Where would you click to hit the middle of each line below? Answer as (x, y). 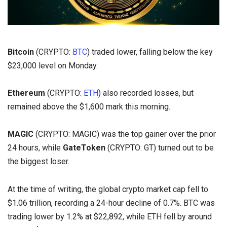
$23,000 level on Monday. (53, 66)
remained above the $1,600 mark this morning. (89, 107)
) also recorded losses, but (146, 93)
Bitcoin (21, 52)
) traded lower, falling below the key (150, 52)
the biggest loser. (39, 162)
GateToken (84, 148)
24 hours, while (35, 148)
